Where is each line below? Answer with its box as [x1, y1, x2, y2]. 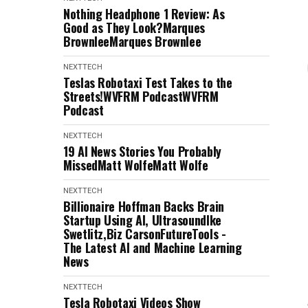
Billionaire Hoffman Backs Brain [63, 197, 224, 215]
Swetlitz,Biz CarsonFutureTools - [63, 225, 226, 243]
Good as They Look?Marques [63, 19, 205, 36]
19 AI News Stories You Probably [63, 142, 221, 160]
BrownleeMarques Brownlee [63, 32, 201, 50]
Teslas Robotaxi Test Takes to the [63, 74, 232, 91]
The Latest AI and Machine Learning [63, 239, 242, 256]
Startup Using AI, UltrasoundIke [63, 211, 221, 229]
